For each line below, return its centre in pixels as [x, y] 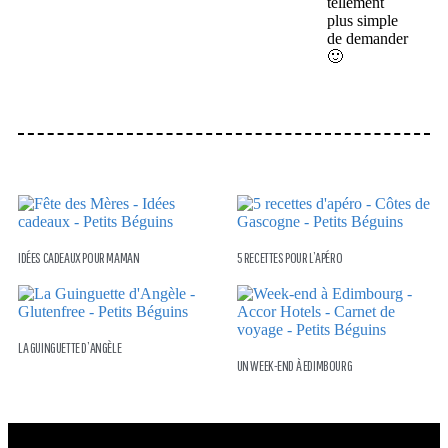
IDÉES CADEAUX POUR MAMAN [79, 258]
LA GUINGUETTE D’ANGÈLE [70, 348]
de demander [368, 39]
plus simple [363, 21]
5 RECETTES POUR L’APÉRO [289, 258]
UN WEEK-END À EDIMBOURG [294, 366]
